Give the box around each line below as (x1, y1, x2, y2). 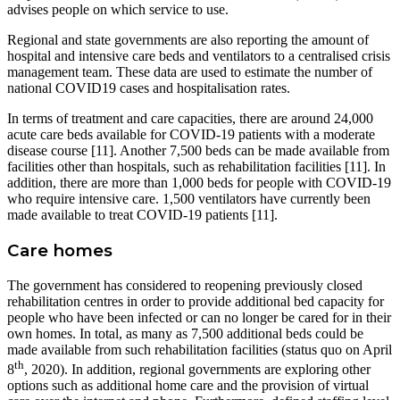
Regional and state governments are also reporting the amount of (7, 32, 369, 48)
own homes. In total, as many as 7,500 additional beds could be (7, 325, 363, 341)
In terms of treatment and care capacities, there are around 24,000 (7, 111, 373, 127)
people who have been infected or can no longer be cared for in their (7, 309, 391, 325)
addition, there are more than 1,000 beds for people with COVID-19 (7, 175, 391, 191)
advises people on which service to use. (7, 2, 229, 18)
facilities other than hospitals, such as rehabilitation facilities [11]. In (7, 159, 386, 175)
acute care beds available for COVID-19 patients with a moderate (7, 127, 375, 143)
